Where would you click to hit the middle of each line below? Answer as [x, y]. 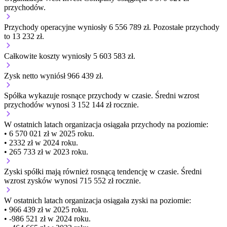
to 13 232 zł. [24, 36]
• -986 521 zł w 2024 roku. [47, 219]
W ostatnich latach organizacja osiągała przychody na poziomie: [106, 125]
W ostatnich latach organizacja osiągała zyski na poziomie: [98, 201]
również [76, 172]
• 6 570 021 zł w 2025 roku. [49, 134]
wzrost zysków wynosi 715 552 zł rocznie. [72, 181]
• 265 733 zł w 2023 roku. [46, 152]
